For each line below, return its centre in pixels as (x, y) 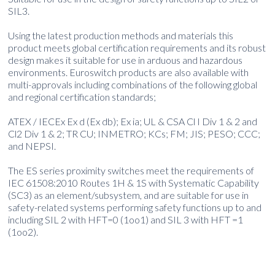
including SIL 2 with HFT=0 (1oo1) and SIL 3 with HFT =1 (126, 219)
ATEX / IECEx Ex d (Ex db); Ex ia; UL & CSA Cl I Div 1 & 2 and (133, 121)
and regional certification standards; (82, 96)
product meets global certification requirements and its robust (137, 47)
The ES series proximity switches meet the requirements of (131, 170)
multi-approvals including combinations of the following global (133, 84)
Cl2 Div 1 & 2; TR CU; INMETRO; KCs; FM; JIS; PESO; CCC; (134, 133)
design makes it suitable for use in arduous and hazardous (126, 60)
